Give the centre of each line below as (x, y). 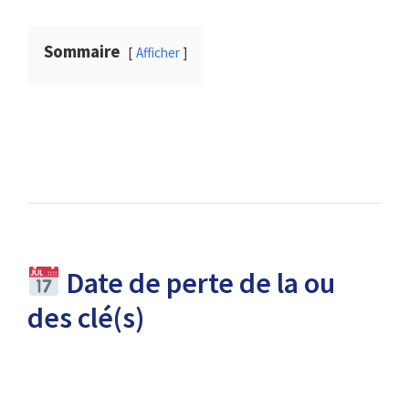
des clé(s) (86, 318)
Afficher (158, 53)
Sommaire (82, 52)
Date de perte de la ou (198, 283)
